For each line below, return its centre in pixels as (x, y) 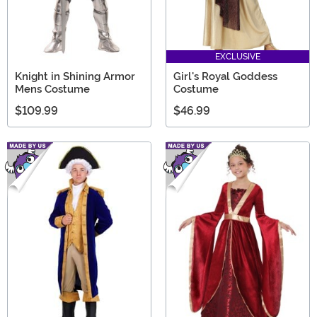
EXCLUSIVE (238, 57)
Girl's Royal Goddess (225, 77)
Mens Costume (52, 90)
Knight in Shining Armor (75, 77)
